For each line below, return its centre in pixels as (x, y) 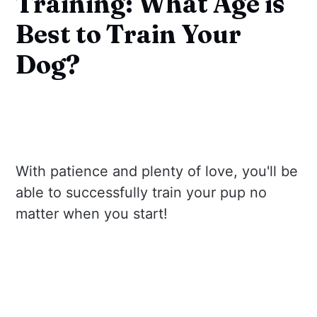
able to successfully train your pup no (142, 193)
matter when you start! (92, 214)
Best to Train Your (129, 34)
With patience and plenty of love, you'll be (157, 172)
